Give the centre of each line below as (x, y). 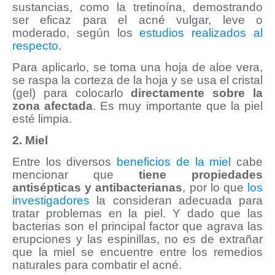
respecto (35, 46)
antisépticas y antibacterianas (98, 188)
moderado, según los (76, 33)
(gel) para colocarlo (72, 93)
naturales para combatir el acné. (97, 265)
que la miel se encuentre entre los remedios (137, 252)
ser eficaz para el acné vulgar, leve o (137, 20)
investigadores (51, 201)
